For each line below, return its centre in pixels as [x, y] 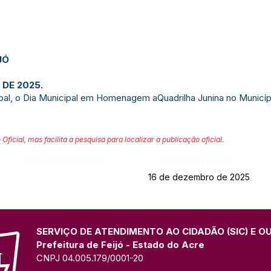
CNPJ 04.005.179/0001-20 [90, 258]
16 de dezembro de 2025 [199, 177]
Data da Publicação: [199, 159]
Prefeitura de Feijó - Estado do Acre [120, 245]
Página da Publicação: [63, 159]
